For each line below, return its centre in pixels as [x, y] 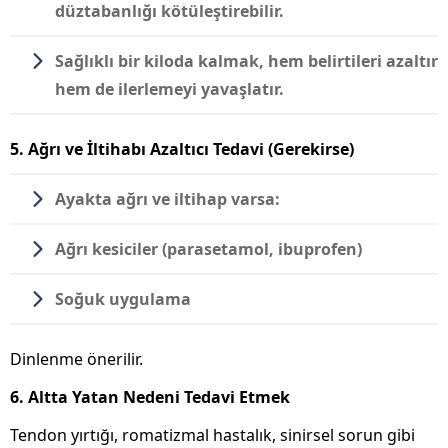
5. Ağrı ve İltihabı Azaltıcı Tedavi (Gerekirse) [182, 148]
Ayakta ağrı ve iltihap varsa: [167, 198]
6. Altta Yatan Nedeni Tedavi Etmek [150, 396]
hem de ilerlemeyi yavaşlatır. [169, 88]
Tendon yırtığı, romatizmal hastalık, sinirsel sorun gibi [212, 434]
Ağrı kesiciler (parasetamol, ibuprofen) [208, 248]
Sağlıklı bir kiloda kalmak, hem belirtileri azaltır [246, 60]
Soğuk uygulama [123, 298]
